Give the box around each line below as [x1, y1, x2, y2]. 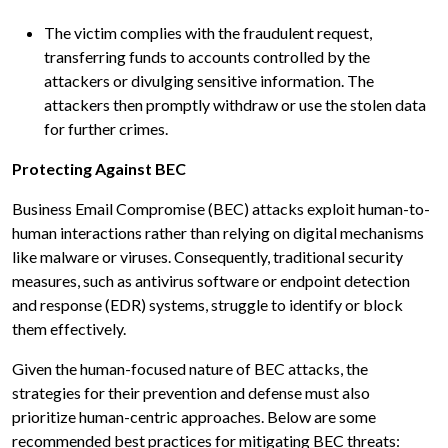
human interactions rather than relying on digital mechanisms [12, 223, 424, 243]
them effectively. [12, 319, 126, 339]
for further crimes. [44, 119, 168, 139]
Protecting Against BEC [12, 159, 189, 179]
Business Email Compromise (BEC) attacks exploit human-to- [12, 199, 430, 219]
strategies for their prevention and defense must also [12, 383, 370, 403]
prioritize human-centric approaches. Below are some [12, 407, 376, 427]
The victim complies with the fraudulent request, [44, 23, 372, 43]
